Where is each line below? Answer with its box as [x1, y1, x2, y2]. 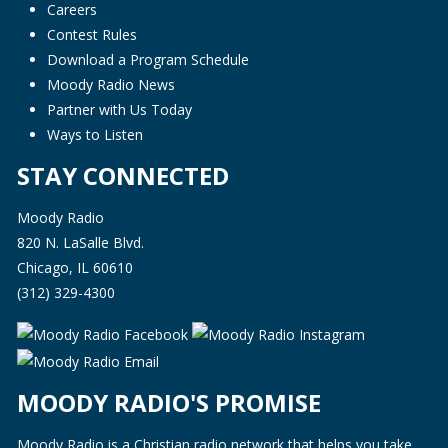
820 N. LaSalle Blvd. [16, 233, 144, 253]
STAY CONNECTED [16, 159, 229, 193]
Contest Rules [46, 25, 137, 45]
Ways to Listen [46, 125, 143, 145]
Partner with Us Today [46, 100, 192, 120]
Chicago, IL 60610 [16, 258, 133, 278]
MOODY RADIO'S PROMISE [16, 385, 321, 419]
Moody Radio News [46, 75, 175, 95]
